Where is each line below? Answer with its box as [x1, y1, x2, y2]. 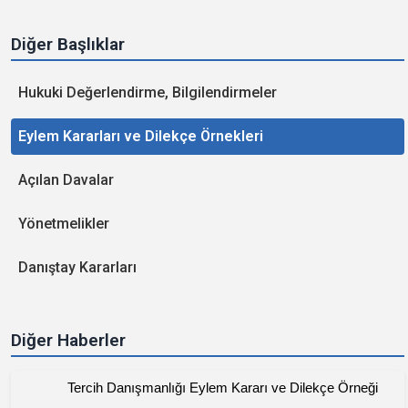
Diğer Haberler [11, 330, 126, 351]
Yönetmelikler [18, 215, 109, 232]
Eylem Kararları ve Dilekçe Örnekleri [18, 127, 263, 145]
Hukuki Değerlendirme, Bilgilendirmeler [18, 84, 277, 101]
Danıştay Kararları [18, 259, 137, 276]
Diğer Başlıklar [11, 34, 125, 55]
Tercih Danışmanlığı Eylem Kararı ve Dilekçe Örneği [66, 380, 378, 395]
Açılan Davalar [18, 171, 114, 189]
